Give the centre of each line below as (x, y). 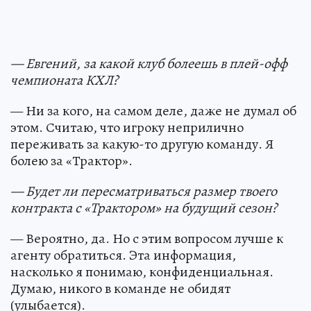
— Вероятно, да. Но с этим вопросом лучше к (147, 238)
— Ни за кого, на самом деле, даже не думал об (153, 111)
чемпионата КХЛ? (64, 80)
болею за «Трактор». (72, 161)
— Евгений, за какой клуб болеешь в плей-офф (149, 64)
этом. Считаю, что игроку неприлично (127, 127)
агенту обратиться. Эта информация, (123, 255)
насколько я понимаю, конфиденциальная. (142, 272)
